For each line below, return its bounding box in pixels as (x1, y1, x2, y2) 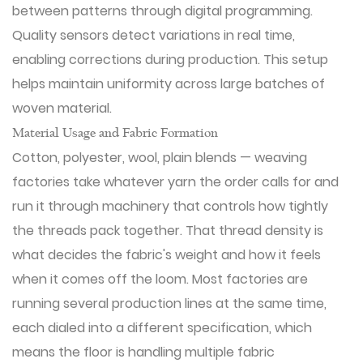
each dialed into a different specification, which (12, 318, 312, 337)
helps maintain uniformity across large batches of (12, 75, 325, 93)
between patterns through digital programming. (12, 2, 313, 20)
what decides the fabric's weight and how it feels (12, 246, 321, 264)
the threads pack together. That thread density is (12, 221, 323, 240)
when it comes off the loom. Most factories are (12, 270, 308, 288)
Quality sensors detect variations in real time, (12, 26, 295, 45)
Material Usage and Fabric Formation (12, 127, 218, 140)
